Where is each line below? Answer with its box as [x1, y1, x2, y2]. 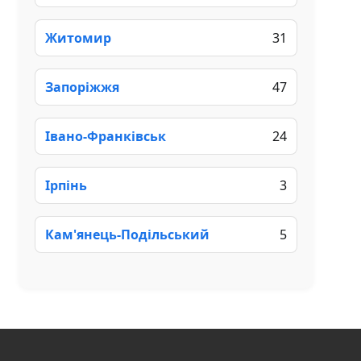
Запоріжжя [45, 77, 119, 96]
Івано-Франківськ [45, 127, 166, 145]
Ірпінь [45, 176, 87, 194]
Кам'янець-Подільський [45, 225, 210, 243]
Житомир [45, 28, 111, 47]
